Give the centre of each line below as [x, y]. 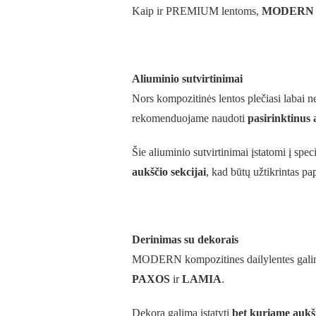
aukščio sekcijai [169, 171]
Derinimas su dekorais [185, 239]
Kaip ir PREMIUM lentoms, [197, 11]
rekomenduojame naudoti [190, 118]
